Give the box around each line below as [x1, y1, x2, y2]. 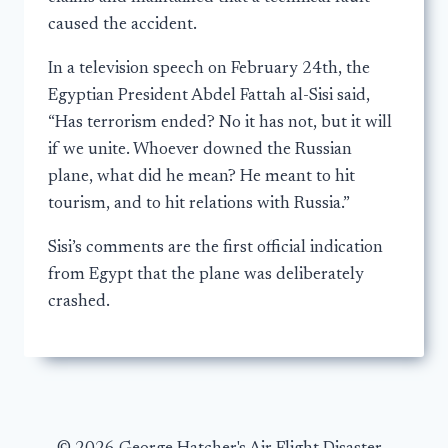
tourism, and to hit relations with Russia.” [48, 196, 350, 214]
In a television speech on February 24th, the [48, 61, 370, 79]
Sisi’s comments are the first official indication [48, 240, 383, 258]
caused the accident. [48, 17, 197, 35]
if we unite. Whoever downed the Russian [48, 142, 352, 160]
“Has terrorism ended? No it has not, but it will [48, 115, 392, 133]
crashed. [48, 294, 110, 312]
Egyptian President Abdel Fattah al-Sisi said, [48, 88, 370, 106]
